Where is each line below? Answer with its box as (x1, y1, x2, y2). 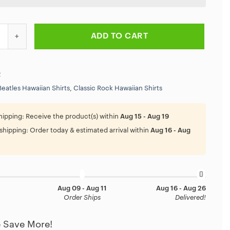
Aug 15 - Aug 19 (120, 113, 169, 120)
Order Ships (64, 194, 101, 201)
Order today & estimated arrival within (28, 127, 150, 133)
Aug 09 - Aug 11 (57, 185, 107, 191)
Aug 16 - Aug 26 (156, 185, 206, 191)
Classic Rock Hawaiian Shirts (73, 85, 162, 91)
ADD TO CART (90, 31, 148, 40)
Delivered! (175, 194, 206, 201)
